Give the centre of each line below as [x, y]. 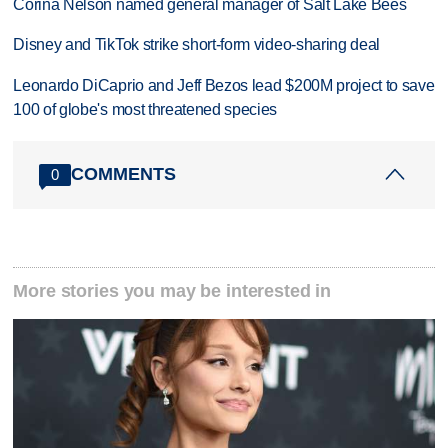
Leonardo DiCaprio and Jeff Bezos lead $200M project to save [224, 86]
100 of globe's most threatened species [145, 110]
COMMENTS [124, 174]
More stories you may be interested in [172, 290]
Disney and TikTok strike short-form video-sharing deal [197, 45]
